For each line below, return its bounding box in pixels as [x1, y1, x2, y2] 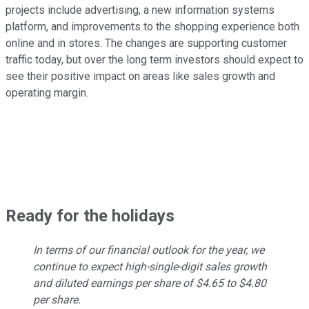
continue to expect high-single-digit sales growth [33, 260, 267, 274]
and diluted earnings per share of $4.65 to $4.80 [33, 277, 266, 290]
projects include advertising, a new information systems [6, 3, 275, 17]
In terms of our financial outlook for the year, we [33, 243, 264, 257]
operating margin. [6, 86, 88, 100]
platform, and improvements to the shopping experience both [6, 20, 299, 34]
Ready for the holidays [6, 206, 175, 226]
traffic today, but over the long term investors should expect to [6, 53, 303, 67]
